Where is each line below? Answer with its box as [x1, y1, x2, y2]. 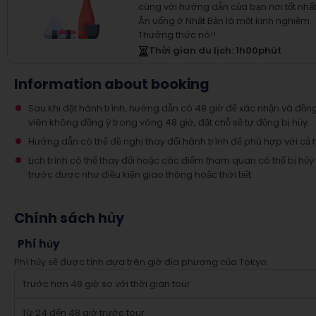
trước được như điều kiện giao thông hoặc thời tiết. [28, 168, 253, 181]
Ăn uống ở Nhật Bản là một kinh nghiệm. [138, 14, 312, 28]
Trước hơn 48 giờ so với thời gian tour [22, 277, 190, 291]
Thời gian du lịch [149, 44, 231, 57]
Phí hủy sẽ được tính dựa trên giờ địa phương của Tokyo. [14, 255, 269, 269]
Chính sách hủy [14, 209, 124, 228]
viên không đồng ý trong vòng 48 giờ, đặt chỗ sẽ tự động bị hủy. [28, 116, 310, 129]
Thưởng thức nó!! [138, 28, 216, 42]
